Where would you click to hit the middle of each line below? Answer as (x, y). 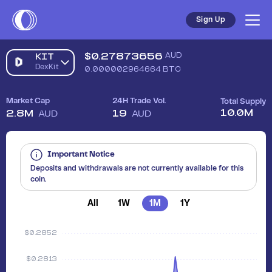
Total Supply (243, 102)
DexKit (47, 67)
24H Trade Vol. (139, 101)
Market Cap (28, 101)
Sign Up (210, 19)
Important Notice (81, 155)
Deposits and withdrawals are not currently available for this (137, 168)
